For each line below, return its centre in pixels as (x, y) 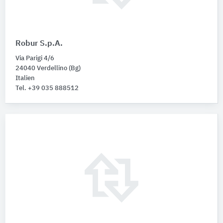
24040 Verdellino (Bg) (48, 68)
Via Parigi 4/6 (35, 58)
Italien (25, 78)
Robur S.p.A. (39, 44)
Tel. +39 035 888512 (47, 88)
